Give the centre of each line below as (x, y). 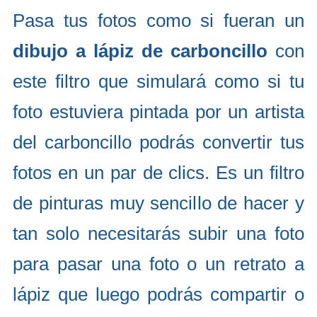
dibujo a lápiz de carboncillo (140, 51)
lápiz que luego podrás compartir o (158, 294)
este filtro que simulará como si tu (158, 81)
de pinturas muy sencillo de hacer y (158, 203)
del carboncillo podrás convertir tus (158, 142)
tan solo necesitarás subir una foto (158, 234)
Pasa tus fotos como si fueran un (158, 21)
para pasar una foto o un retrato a (158, 264)
